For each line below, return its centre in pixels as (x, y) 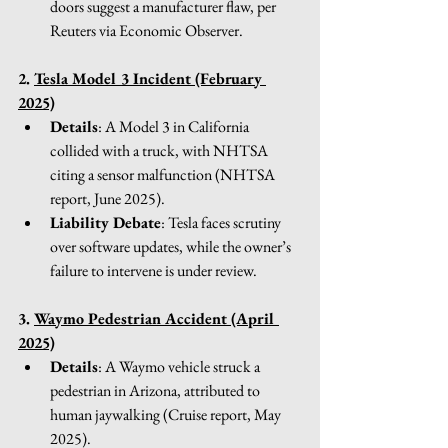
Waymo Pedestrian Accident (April (156, 318)
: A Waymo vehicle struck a (180, 366)
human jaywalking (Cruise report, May (167, 414)
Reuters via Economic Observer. (146, 30)
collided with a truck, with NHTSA (160, 150)
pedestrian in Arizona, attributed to (156, 390)
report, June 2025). (107, 198)
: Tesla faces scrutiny (222, 222)
